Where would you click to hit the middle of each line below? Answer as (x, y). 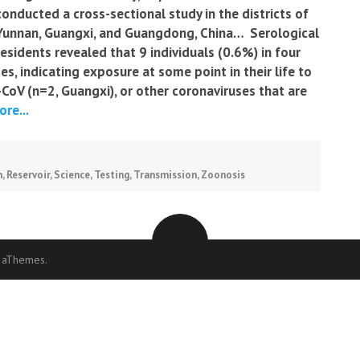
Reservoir (28, 175)
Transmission (165, 175)
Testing (112, 175)
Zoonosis (223, 175)
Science (72, 175)
